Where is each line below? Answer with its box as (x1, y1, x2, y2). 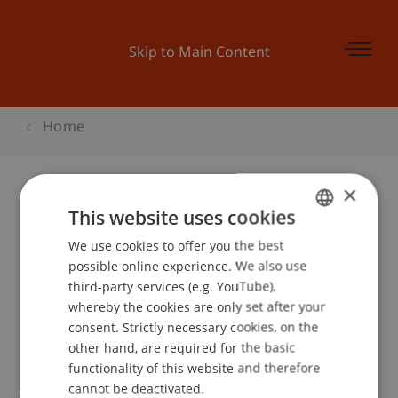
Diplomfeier (27, 213, 144, 240)
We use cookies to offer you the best (68, 236, 284, 253)
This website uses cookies (68, 204, 296, 229)
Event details (45, 291, 138, 310)
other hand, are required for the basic (68, 338, 296, 355)
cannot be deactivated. (68, 379, 205, 396)
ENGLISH (301, 267, 342, 280)
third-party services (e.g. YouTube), (68, 277, 276, 294)
